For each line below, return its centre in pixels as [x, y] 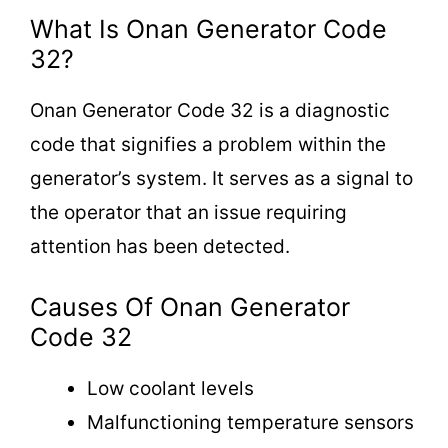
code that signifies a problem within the [208, 144]
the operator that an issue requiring [188, 212]
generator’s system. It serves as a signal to [221, 178]
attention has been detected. [160, 246]
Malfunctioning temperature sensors [250, 423]
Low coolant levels [170, 389]
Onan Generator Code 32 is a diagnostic [210, 110]
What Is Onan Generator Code [208, 28]
